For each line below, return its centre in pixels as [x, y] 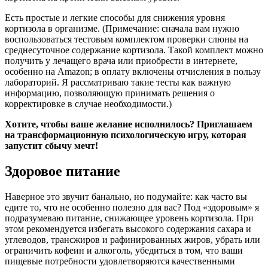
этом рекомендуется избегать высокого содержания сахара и [128, 229]
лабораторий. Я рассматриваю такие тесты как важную [118, 83]
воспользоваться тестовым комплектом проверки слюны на [127, 39]
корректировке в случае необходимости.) [88, 104]
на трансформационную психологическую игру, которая [126, 135]
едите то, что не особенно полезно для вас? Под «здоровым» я [132, 208]
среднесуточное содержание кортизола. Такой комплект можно [134, 50]
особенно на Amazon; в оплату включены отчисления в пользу [133, 72]
